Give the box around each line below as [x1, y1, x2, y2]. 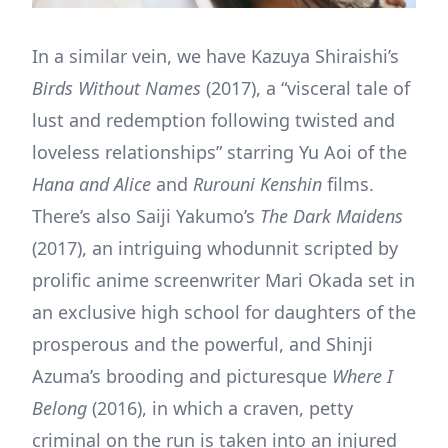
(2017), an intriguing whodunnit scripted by [32, 235, 398, 260]
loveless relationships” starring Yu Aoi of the [32, 139, 407, 164]
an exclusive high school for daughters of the [32, 299, 416, 324]
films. [322, 171, 374, 196]
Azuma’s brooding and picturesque [32, 363, 332, 388]
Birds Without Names [32, 75, 206, 100]
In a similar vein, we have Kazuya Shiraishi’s [32, 43, 399, 68]
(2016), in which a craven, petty [87, 395, 353, 420]
